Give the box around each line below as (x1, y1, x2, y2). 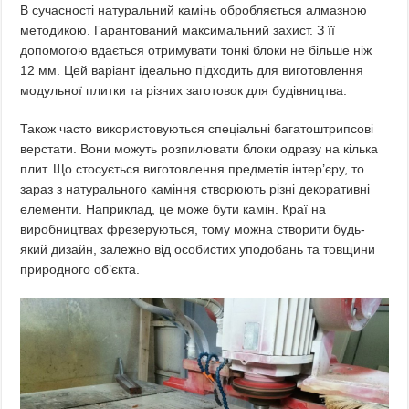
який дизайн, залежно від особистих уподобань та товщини (20, 241, 376, 257)
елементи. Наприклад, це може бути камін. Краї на (20, 201, 327, 216)
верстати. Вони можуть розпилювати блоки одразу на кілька (20, 141, 379, 156)
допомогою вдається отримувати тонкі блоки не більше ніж (20, 42, 372, 58)
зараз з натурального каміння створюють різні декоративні (20, 181, 371, 196)
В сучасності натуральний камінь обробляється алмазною (20, 2, 368, 17)
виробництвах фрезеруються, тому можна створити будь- (20, 221, 366, 236)
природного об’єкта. (20, 261, 141, 277)
